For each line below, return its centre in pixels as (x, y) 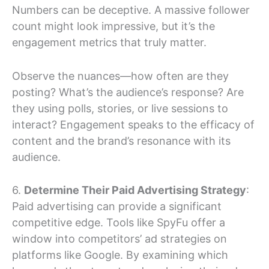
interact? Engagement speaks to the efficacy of (133, 124)
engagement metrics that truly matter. (109, 42)
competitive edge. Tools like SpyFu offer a (119, 223)
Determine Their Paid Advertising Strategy (135, 190)
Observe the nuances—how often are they (120, 76)
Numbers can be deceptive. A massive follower (131, 10)
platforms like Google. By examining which (120, 255)
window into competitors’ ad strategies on (119, 239)
